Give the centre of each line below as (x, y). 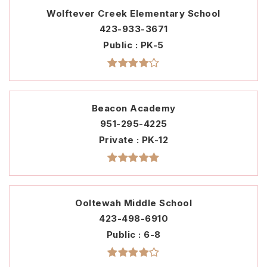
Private (117, 140)
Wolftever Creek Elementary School (133, 14)
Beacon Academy (133, 108)
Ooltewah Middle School (133, 203)
